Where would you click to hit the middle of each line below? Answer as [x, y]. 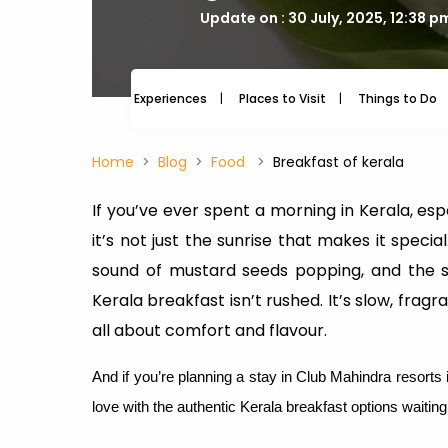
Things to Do [397, 98]
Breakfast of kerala [338, 162]
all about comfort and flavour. [211, 330]
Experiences [170, 98]
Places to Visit [282, 98]
